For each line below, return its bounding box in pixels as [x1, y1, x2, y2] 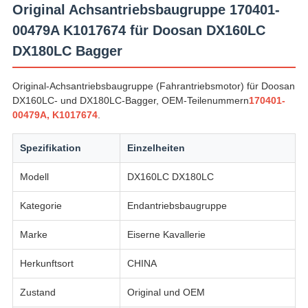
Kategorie [19, 200, 62, 212]
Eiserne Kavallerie [126, 229, 206, 241]
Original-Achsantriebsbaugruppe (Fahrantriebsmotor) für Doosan [12, 80, 295, 92]
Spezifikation [19, 142, 81, 154]
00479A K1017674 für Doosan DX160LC [12, 23, 265, 38]
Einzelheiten [126, 142, 185, 154]
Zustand [19, 287, 56, 298]
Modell [19, 171, 49, 183]
